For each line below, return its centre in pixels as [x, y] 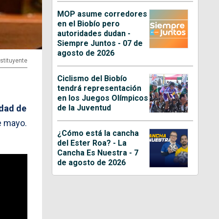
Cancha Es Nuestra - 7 [98, 153]
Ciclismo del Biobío [92, 78]
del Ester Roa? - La [92, 143]
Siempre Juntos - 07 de [100, 43]
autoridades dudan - [94, 33]
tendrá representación [99, 88]
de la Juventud [84, 108]
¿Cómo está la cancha [98, 133]
